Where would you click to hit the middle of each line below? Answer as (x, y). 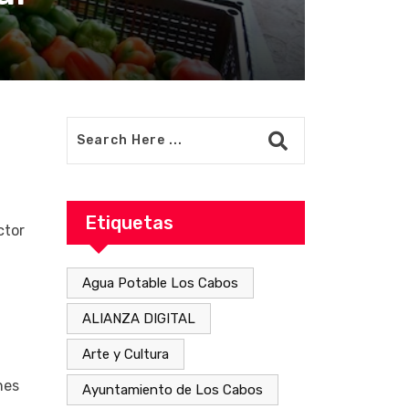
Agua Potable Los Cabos (160, 283)
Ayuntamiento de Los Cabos (173, 389)
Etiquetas (129, 222)
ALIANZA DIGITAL (139, 318)
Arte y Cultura (126, 354)
